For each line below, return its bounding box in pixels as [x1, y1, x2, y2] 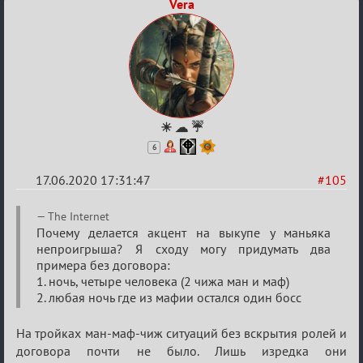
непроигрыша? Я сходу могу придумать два [36, 241, 331, 257]
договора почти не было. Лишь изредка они [16, 343, 347, 359]
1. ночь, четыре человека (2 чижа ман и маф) [36, 273, 289, 289]
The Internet [48, 209, 109, 224]
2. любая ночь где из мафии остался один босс [36, 289, 301, 305]
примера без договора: [36, 257, 170, 273]
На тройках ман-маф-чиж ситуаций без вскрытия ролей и [16, 325, 347, 341]
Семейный [15, 224, 102, 249]
